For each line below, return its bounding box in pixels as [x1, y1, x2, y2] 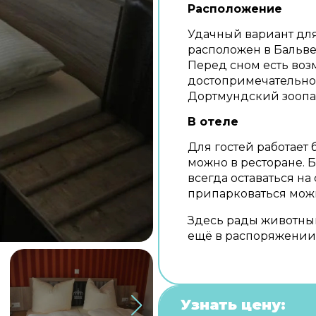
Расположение [188, 2, 282, 16]
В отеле [188, 115, 238, 128]
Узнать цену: [181, 296, 286, 313]
